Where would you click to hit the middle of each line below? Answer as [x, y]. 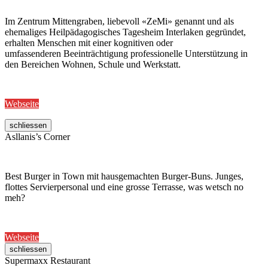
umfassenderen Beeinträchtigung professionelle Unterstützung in [126, 54]
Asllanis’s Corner [37, 137]
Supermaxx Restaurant [48, 261]
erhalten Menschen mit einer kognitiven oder [89, 43]
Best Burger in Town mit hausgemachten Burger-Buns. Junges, [124, 176]
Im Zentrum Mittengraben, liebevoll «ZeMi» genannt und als [119, 22]
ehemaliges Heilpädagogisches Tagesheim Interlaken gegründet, [125, 32]
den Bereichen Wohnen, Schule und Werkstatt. [93, 65]
